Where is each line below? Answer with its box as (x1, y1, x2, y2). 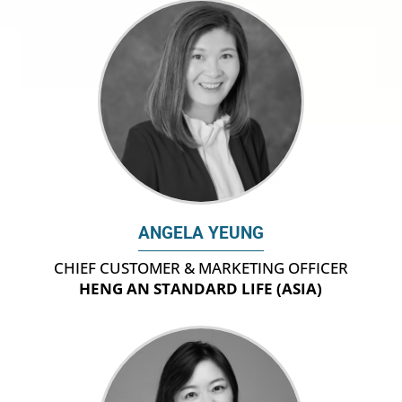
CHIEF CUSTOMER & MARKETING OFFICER (53, 258, 348, 279)
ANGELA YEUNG (137, 223, 264, 244)
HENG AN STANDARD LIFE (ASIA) (79, 278, 323, 300)
